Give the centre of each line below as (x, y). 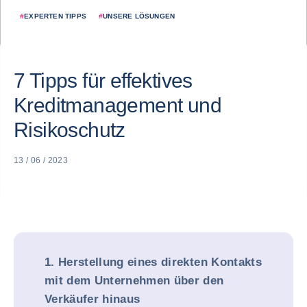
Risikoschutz (70, 130)
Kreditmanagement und (118, 105)
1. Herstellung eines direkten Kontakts (153, 262)
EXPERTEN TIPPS (56, 16)
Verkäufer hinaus (93, 299)
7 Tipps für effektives (103, 81)
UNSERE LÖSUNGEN (139, 16)
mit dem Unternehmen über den (134, 281)
